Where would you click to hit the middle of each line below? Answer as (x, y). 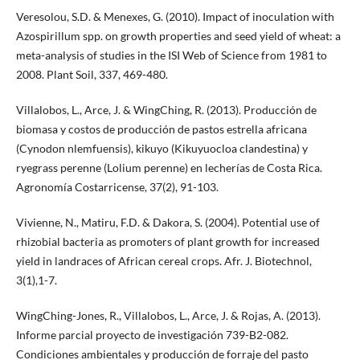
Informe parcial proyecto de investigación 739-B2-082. (152, 334)
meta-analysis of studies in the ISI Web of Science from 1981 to (171, 55)
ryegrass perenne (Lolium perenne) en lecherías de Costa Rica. (169, 167)
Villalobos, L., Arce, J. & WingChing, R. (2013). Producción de (166, 109)
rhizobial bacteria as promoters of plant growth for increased (168, 241)
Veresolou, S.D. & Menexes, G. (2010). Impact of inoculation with (175, 16)
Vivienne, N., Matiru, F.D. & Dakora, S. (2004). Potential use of (168, 222)
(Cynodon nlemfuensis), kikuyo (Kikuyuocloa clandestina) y (162, 148)
